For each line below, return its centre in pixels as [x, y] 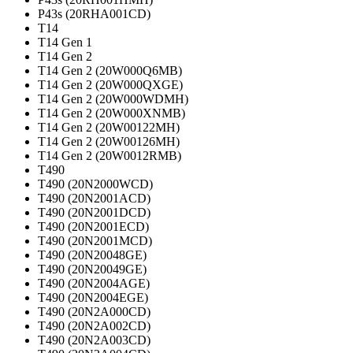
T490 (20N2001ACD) [94, 199]
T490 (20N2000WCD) [95, 184]
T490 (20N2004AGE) [94, 284]
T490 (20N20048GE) [92, 255]
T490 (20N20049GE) [92, 269]
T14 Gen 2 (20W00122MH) [109, 128]
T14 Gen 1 [65, 43]
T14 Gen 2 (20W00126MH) [109, 142]
